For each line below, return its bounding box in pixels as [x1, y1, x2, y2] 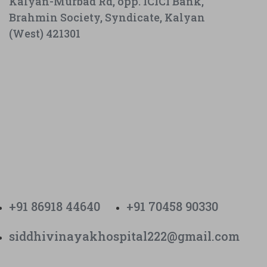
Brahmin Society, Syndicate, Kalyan [9, 10, 206, 25]
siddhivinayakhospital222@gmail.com [9, 228, 240, 244]
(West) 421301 [9, 26, 81, 41]
